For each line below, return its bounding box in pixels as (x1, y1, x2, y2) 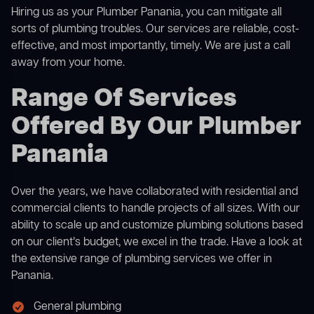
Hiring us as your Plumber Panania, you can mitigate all (11, 5, 282, 21)
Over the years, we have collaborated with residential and (11, 184, 298, 200)
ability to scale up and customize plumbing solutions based (11, 218, 303, 234)
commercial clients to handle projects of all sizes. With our (11, 201, 300, 217)
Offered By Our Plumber (11, 110, 301, 145)
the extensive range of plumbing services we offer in (11, 252, 272, 268)
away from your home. (11, 55, 125, 71)
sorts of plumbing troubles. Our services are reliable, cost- (11, 22, 299, 38)
